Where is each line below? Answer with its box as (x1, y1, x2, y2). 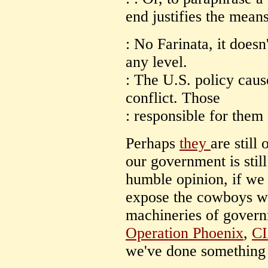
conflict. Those (126, 89, 220, 107)
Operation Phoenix (126, 224, 243, 242)
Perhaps (126, 135, 179, 153)
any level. (126, 53, 187, 71)
